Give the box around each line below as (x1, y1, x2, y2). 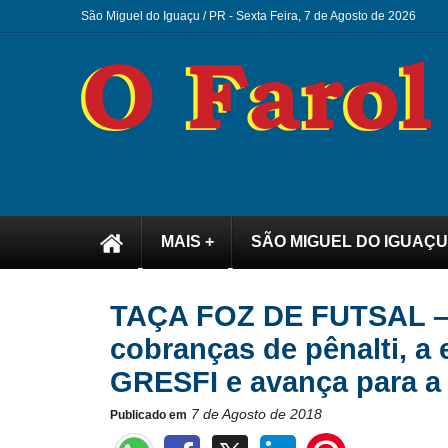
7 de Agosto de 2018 (190, 406, 322, 422)
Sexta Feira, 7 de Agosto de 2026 (235, 9, 422, 23)
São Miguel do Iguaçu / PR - (80, 9, 236, 23)
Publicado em (109, 408, 187, 422)
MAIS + (160, 233, 214, 250)
